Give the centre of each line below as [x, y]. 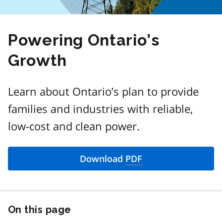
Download [103, 158]
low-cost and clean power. [74, 126]
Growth [37, 60]
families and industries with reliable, [100, 109]
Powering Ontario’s [84, 40]
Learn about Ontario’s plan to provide [103, 91]
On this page [40, 209]
